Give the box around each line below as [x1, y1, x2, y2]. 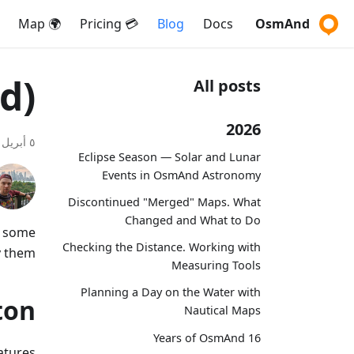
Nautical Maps [184, 303, 261, 318]
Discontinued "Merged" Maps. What [68, 194, 261, 209]
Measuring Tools [171, 258, 261, 273]
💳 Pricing [122, 15, 138, 32]
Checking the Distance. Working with [62, 239, 261, 255]
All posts [194, 75, 261, 96]
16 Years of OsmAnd [248, 330, 261, 345]
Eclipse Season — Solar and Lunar [78, 149, 261, 164]
